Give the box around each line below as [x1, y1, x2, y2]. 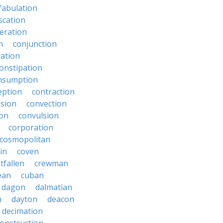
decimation [2, 206, 43, 217]
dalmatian [35, 182, 72, 193]
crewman [34, 158, 68, 169]
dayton [11, 194, 37, 205]
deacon [47, 194, 74, 205]
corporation [8, 122, 53, 133]
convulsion [18, 110, 59, 121]
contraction [32, 86, 75, 97]
